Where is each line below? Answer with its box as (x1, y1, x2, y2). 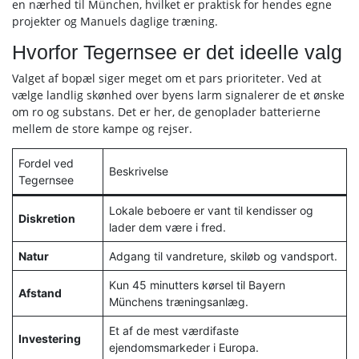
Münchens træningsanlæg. (109, 295, 248, 309)
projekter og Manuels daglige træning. (12, 14, 218, 29)
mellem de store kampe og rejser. (12, 121, 192, 136)
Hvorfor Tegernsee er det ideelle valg (12, 42, 342, 63)
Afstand (18, 286, 62, 300)
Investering (18, 332, 81, 345)
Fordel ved (18, 156, 74, 170)
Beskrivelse (109, 164, 168, 178)
